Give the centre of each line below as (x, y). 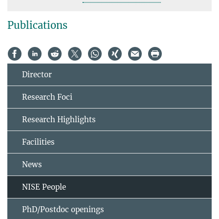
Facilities (38, 142)
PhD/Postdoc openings (63, 209)
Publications (37, 25)
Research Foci (47, 97)
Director (37, 75)
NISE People (44, 187)
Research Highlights (59, 120)
